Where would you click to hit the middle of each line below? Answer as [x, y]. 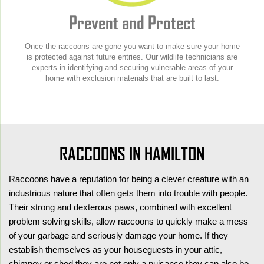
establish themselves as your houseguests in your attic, [115, 249]
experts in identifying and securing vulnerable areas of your [132, 67]
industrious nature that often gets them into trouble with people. [128, 193]
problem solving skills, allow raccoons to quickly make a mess [128, 221]
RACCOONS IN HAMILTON [132, 154]
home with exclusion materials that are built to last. [132, 78]
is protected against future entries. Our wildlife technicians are [132, 57]
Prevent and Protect [132, 22]
